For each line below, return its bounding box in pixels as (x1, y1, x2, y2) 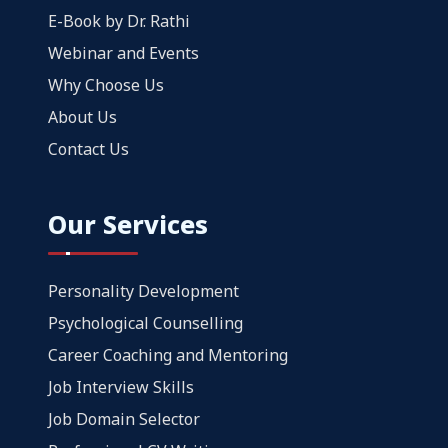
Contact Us (48, 137, 129, 160)
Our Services (48, 206, 208, 241)
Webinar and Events (48, 41, 199, 64)
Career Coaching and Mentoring (48, 343, 288, 366)
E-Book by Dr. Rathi (48, 9, 190, 32)
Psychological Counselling (48, 311, 243, 334)
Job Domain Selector (48, 407, 200, 430)
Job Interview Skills (48, 375, 194, 398)
